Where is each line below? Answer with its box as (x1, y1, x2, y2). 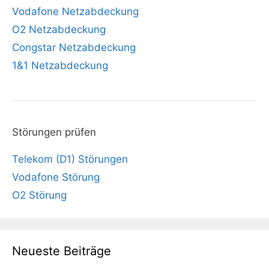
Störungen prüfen (12, 125, 96, 138)
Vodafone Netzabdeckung (12, 5, 139, 17)
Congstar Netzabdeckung (12, 41, 136, 53)
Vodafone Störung (12, 171, 100, 183)
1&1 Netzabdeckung (12, 59, 108, 71)
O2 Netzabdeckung (12, 23, 106, 35)
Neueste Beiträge (12, 243, 111, 258)
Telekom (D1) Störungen (12, 153, 128, 165)
